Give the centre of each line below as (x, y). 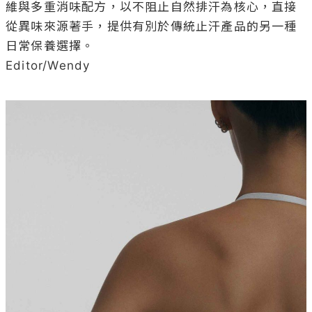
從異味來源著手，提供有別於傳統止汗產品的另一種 (151, 27)
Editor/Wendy (48, 66)
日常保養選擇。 (50, 46)
